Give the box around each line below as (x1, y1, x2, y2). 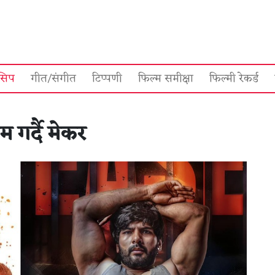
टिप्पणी (92, 69, 122, 88)
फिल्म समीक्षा (138, 69, 193, 88)
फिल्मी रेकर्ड (209, 69, 258, 88)
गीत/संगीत (31, 69, 76, 88)
